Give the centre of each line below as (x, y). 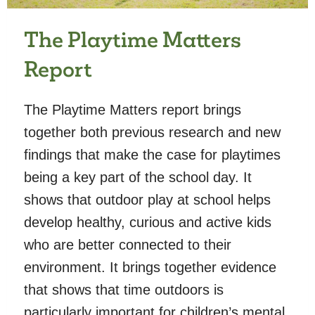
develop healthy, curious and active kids (148, 223)
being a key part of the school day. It (138, 178)
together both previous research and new (152, 133)
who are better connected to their (128, 245)
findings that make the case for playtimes (152, 155)
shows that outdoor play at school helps (147, 200)
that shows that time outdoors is (124, 290)
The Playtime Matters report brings (133, 110)
